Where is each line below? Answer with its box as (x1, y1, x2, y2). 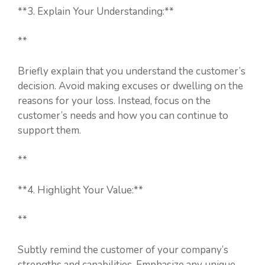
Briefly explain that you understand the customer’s (18, 64, 245, 78)
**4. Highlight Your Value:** (18, 183, 143, 197)
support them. (18, 123, 81, 137)
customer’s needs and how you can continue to (18, 108, 228, 122)
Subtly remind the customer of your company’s (18, 243, 228, 257)
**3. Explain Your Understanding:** (18, 4, 174, 18)
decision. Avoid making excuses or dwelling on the (18, 79, 243, 93)
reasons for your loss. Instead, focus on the (18, 93, 211, 108)
